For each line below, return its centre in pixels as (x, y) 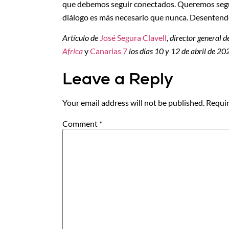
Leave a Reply (118, 79)
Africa (73, 51)
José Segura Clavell (133, 38)
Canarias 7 (109, 51)
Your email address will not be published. (133, 103)
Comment (81, 123)
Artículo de (81, 38)
